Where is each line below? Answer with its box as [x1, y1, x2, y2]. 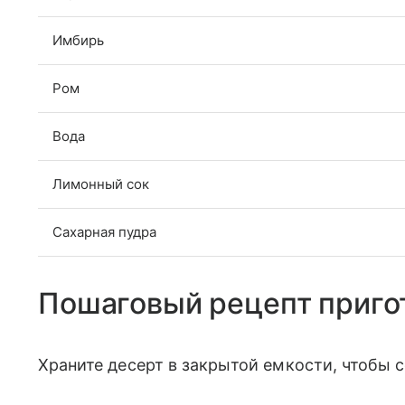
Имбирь [52, 31, 104, 49]
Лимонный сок [52, 174, 149, 193]
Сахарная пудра [52, 222, 156, 240]
